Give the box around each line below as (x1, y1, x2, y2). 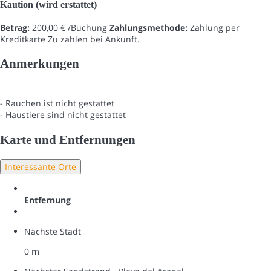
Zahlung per (188, 21, 240, 33)
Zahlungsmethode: (109, 21, 188, 33)
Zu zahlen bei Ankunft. (48, 33, 140, 45)
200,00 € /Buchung (30, 21, 107, 33)
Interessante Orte (5, 161, 76, 173)
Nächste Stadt (24, 226, 81, 238)
